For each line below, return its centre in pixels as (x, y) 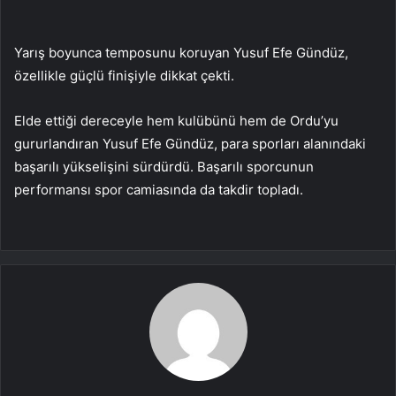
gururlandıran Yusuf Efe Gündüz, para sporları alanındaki (190, 144)
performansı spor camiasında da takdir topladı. (159, 190)
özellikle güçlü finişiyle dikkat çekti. (124, 76)
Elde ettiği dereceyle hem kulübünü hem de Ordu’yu (176, 121)
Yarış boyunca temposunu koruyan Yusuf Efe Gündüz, (181, 53)
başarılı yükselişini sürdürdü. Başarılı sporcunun (164, 167)
